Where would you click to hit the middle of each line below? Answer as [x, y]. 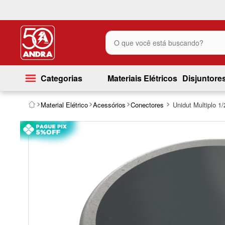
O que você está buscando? [154, 34]
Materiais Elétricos [142, 78]
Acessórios [109, 104]
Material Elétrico [64, 104]
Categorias [61, 78]
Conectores [147, 104]
